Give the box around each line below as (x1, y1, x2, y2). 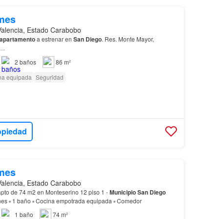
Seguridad (35, 73, 64, 82)
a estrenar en (35, 35, 73, 44)
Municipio (109, 187, 136, 197)
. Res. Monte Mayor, (101, 35, 154, 44)
